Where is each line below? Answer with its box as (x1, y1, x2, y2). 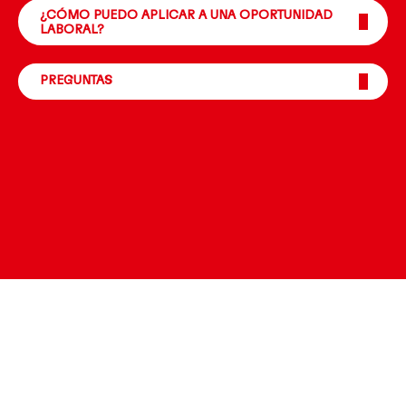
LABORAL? (40, 24, 104, 37)
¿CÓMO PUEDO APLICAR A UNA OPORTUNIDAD (40, 9, 333, 23)
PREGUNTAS (40, 74, 112, 88)
